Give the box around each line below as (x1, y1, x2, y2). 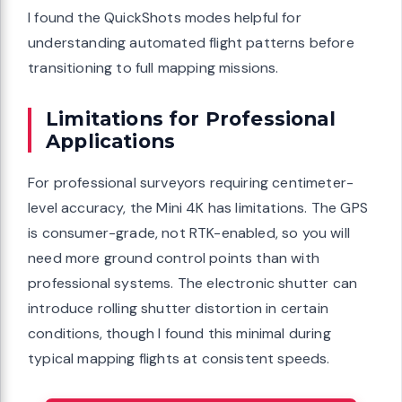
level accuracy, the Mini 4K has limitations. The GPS (28, 197, 368, 217)
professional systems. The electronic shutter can (28, 273, 358, 293)
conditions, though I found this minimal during (28, 323, 331, 343)
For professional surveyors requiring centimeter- (28, 172, 354, 192)
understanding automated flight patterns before (28, 32, 354, 52)
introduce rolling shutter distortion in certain (28, 298, 328, 318)
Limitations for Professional (46, 106, 336, 130)
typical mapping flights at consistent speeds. (28, 348, 330, 368)
